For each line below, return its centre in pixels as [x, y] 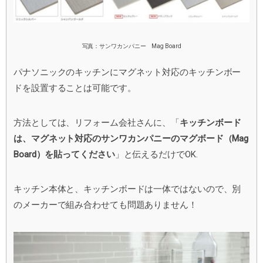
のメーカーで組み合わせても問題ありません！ [105, 205]
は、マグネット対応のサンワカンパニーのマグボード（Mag [131, 138]
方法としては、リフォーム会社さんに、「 [97, 122]
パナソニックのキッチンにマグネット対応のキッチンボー [127, 72]
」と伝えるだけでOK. [156, 154]
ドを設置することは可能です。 [75, 88]
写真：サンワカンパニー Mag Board [131, 46]
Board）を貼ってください [64, 154]
